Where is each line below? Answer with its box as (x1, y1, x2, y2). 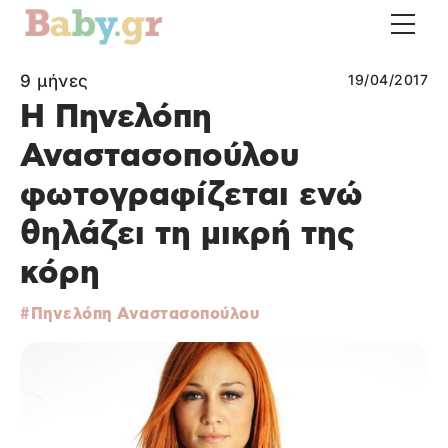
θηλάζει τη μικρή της (20, 218, 355, 251)
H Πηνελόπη (20, 101, 212, 134)
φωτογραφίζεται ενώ (20, 179, 363, 212)
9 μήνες (20, 71, 89, 91)
